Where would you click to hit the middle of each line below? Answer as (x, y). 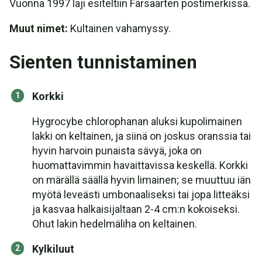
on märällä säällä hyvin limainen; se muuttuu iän (142, 180)
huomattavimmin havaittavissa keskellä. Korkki (140, 165)
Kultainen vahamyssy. (119, 28)
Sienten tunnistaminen (103, 62)
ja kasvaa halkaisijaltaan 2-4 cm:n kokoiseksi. (136, 209)
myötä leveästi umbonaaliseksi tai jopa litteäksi (141, 194)
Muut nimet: (39, 28)
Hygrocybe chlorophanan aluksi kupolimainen (137, 121)
